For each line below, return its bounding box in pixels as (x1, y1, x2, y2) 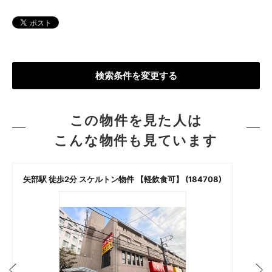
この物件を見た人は (69, 112, 203, 128)
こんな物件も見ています (54, 132, 218, 148)
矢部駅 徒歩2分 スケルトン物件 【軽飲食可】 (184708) (23, 174, 222, 184)
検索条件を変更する (95, 70, 177, 81)
